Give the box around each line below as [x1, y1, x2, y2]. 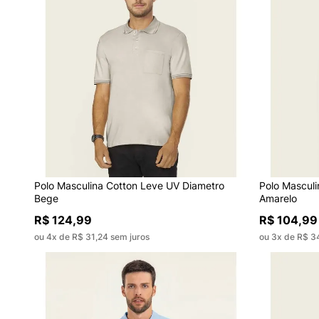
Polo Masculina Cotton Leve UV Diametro [33, 179, 224, 192]
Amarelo [258, 192, 297, 204]
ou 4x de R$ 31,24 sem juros [33, 231, 150, 242]
